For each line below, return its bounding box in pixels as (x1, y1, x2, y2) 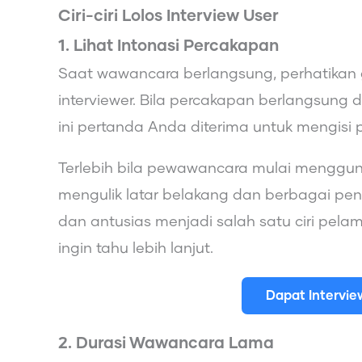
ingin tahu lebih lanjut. (58, 241, 213, 256)
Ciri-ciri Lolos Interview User (58, 7, 279, 24)
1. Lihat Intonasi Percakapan (58, 37, 279, 54)
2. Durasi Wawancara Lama (58, 335, 274, 351)
